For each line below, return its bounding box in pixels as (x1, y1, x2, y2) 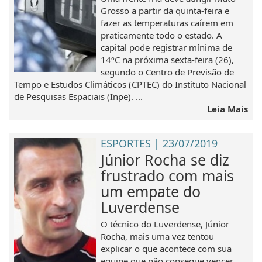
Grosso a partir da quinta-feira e (101, 5, 230, 17)
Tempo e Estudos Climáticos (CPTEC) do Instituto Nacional (14, 78, 247, 91)
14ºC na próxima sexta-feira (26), (101, 54, 235, 66)
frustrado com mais (101, 165, 235, 185)
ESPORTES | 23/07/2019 (101, 136, 218, 150)
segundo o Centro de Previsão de (101, 66, 235, 78)
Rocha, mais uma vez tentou (101, 230, 215, 242)
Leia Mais (206, 103, 248, 115)
